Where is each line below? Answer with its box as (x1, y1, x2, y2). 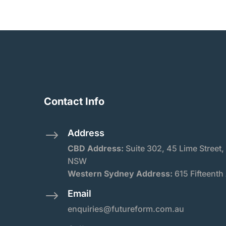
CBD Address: (68, 143, 124, 153)
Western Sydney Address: (68, 168, 173, 179)
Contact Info (44, 95, 104, 107)
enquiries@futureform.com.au (68, 203, 185, 214)
